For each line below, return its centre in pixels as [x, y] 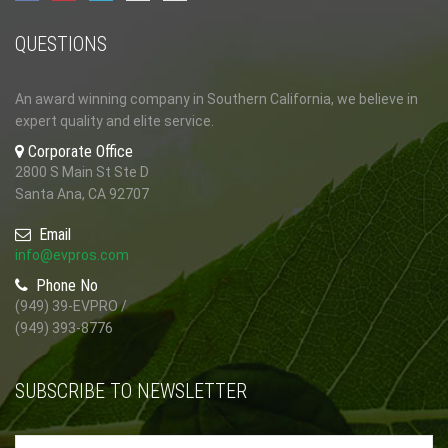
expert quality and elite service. [114, 121]
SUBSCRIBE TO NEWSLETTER [131, 391]
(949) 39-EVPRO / [71, 306]
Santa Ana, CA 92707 [82, 194]
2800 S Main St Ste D [82, 172]
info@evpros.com [72, 255]
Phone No [65, 285]
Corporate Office [80, 151]
